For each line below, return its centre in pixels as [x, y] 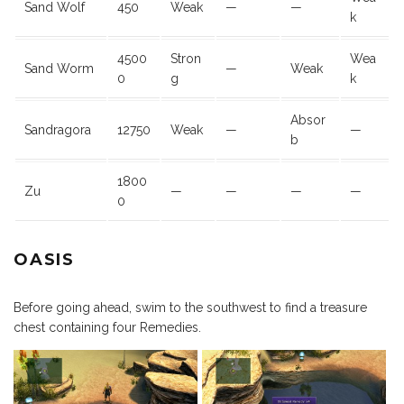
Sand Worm [59, 69]
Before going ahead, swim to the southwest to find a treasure [190, 308]
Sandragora [58, 130]
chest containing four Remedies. [107, 328]
